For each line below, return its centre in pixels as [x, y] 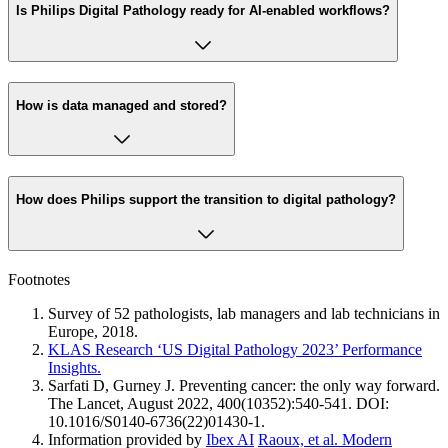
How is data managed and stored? [121, 105]
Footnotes [39, 279]
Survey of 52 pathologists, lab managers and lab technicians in [244, 313]
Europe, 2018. [93, 331]
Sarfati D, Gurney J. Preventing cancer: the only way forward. [244, 385]
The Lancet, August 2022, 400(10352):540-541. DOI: [218, 403]
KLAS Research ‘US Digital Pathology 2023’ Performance [235, 349]
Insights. [74, 367]
